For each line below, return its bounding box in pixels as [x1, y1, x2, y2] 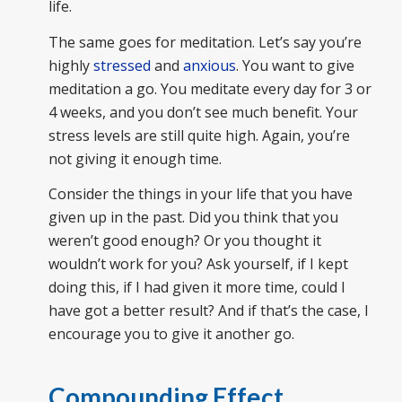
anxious [182, 55, 236, 75]
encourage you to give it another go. [48, 324, 294, 345]
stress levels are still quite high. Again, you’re [48, 125, 350, 145]
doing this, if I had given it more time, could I [48, 277, 345, 298]
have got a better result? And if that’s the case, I [48, 301, 369, 321]
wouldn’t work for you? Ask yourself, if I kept [48, 254, 348, 275]
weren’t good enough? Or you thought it [48, 231, 321, 251]
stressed [92, 55, 151, 75]
